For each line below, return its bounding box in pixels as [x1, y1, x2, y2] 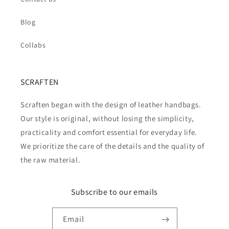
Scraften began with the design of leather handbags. [20, 100, 201, 109]
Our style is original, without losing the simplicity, [20, 113, 194, 123]
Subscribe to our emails [71, 187, 158, 197]
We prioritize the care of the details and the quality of [20, 141, 204, 151]
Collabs [20, 40, 46, 50]
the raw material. [20, 155, 81, 165]
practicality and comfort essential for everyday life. [20, 127, 197, 137]
